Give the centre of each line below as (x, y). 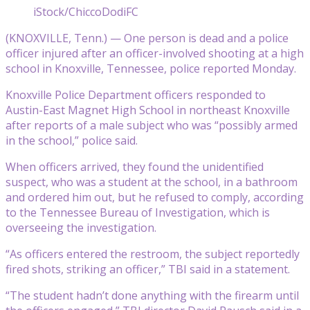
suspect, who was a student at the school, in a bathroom (152, 182)
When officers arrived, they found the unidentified (135, 166)
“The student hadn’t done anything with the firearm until (152, 295)
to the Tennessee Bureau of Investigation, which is (138, 212)
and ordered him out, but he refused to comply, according (155, 197)
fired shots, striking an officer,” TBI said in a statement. (148, 269)
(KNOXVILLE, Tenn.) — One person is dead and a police (147, 38)
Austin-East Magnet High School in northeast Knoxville (148, 110)
